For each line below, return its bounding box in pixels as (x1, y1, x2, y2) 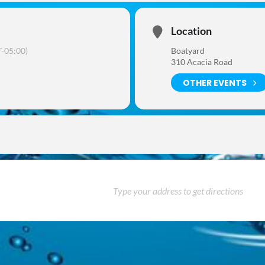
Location (171, 24, 212, 37)
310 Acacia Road (171, 57, 232, 67)
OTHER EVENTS (183, 76, 247, 89)
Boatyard (171, 46, 205, 56)
